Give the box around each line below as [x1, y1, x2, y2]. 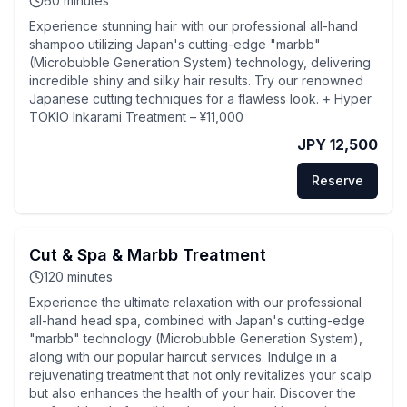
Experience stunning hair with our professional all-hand [29, 18, 358, 34]
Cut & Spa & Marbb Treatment [29, 245, 266, 264]
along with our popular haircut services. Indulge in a [29, 349, 337, 364]
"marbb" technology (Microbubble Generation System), [29, 331, 362, 346]
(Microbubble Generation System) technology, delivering [29, 55, 371, 70]
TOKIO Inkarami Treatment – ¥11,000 [29, 109, 243, 124]
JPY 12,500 [297, 135, 378, 154]
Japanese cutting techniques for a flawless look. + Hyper [29, 91, 372, 106]
